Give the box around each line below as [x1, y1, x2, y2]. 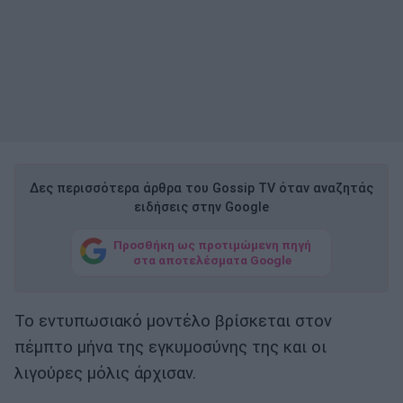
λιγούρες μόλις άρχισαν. [14, 363, 196, 384]
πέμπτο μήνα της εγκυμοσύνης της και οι [14, 337, 327, 358]
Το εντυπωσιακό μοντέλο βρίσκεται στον [14, 311, 332, 332]
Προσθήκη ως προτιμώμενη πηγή [113, 237, 311, 252]
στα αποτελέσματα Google [133, 252, 291, 267]
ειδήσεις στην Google [134, 200, 269, 216]
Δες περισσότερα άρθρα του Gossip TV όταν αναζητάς [30, 181, 373, 197]
